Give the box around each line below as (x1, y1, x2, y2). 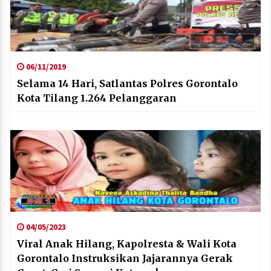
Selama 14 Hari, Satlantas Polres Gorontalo (17, 77, 238, 90)
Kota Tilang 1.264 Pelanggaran (17, 91, 177, 104)
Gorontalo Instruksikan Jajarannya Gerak (17, 252, 233, 264)
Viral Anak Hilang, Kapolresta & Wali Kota (17, 237, 237, 250)
